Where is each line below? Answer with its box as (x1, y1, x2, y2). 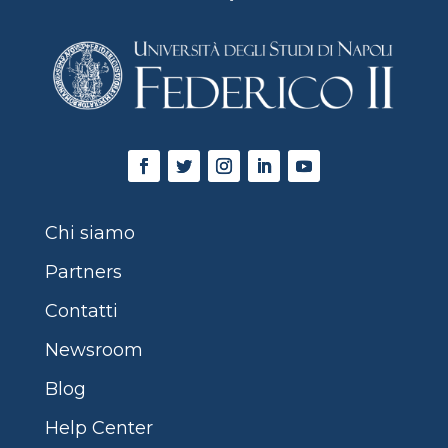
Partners (44, 261, 122, 283)
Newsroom (44, 339, 143, 361)
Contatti (44, 300, 118, 322)
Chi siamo (44, 222, 135, 244)
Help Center (44, 417, 153, 439)
